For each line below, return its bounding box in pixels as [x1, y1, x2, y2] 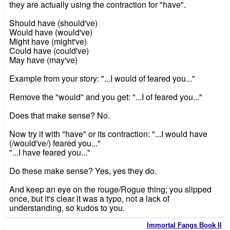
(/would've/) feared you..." [9, 137, 101, 149]
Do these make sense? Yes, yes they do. [9, 165, 157, 177]
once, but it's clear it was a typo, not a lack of [9, 193, 169, 205]
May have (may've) [9, 54, 78, 66]
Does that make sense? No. [9, 109, 110, 122]
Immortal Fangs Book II [146, 221, 222, 229]
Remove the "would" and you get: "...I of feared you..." [9, 91, 202, 103]
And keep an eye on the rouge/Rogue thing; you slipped [9, 183, 212, 196]
